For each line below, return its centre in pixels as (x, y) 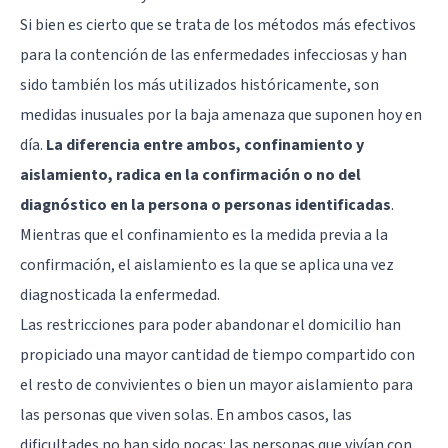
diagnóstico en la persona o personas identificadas (205, 205)
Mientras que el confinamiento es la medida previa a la (204, 235)
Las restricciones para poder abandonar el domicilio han (210, 325)
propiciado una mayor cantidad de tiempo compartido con (217, 355)
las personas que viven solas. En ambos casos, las (186, 415)
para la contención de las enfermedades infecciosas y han (213, 55)
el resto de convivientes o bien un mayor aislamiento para (216, 385)
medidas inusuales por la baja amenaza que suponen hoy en (221, 115)
